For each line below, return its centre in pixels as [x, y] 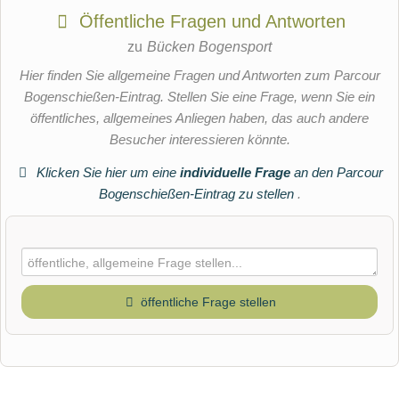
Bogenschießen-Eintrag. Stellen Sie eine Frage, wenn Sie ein [199, 97]
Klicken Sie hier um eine [107, 172]
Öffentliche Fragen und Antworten [209, 22]
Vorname [49, 353]
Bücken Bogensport [209, 47]
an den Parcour [337, 172]
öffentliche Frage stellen [208, 302]
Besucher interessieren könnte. [199, 140]
